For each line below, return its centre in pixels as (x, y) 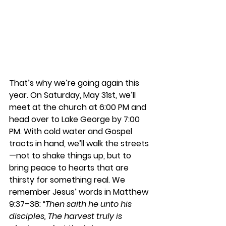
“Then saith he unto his (88, 204)
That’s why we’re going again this (75, 83)
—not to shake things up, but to (71, 155)
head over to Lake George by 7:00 (75, 119)
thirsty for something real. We (68, 180)
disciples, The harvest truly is (67, 216)
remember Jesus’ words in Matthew (80, 192)
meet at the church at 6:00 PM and (79, 107)
